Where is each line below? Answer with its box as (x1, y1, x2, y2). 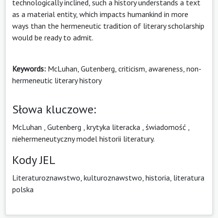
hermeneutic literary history (12, 75, 102, 85)
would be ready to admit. (12, 32, 93, 42)
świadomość (145, 122, 186, 132)
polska (12, 184, 34, 194)
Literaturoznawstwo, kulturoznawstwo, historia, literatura (12, 172, 204, 182)
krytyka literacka (87, 122, 140, 132)
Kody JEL (12, 152, 55, 167)
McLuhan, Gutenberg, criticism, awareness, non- (46, 63, 201, 73)
